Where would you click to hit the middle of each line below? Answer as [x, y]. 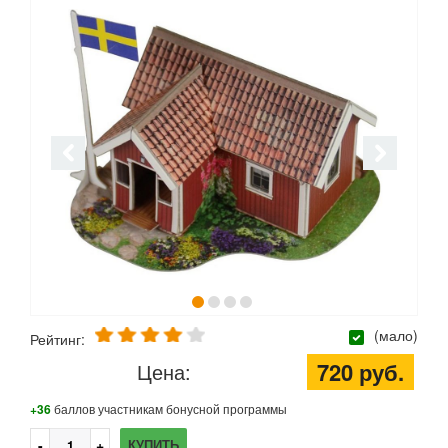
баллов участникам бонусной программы [169, 409]
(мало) [394, 335]
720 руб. [360, 372]
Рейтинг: [57, 338]
